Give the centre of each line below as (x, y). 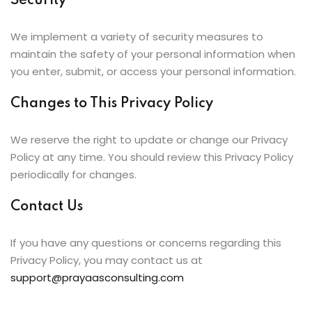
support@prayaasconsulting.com (97, 278)
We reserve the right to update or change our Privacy (149, 140)
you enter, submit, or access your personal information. (153, 71)
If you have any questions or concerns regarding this (146, 243)
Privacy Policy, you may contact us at (107, 260)
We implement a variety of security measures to (137, 37)
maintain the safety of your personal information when (153, 54)
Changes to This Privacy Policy (112, 104)
